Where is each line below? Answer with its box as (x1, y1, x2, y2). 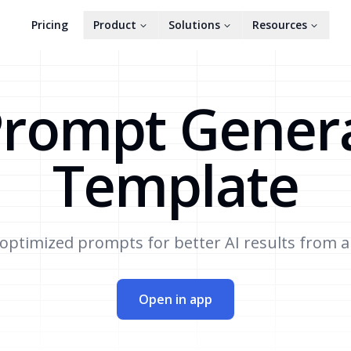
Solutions (168, 17, 220, 32)
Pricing (31, 17, 68, 32)
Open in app (139, 291, 212, 308)
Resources (251, 17, 307, 32)
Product (92, 17, 136, 32)
